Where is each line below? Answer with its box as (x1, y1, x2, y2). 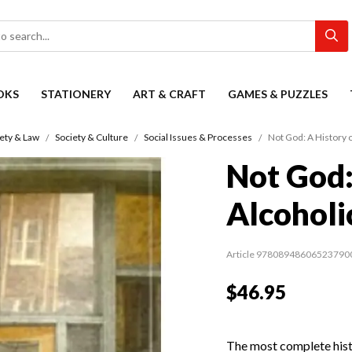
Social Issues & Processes (143, 131, 252, 144)
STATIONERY (41, 87, 111, 101)
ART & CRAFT (133, 87, 206, 101)
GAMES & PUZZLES (228, 87, 328, 101)
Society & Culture (54, 131, 128, 144)
